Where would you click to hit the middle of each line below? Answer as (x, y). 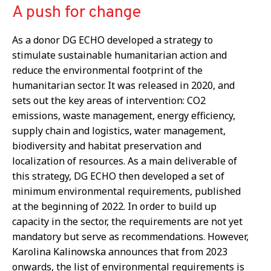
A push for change (77, 13)
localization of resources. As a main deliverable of (125, 161)
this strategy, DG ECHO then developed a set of (118, 176)
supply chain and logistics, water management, (119, 131)
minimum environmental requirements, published (126, 191)
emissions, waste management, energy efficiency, (124, 116)
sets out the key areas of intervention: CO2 (109, 101)
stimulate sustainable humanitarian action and (119, 55)
